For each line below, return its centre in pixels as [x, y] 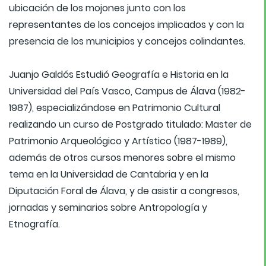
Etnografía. [34, 224]
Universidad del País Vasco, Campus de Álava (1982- [127, 91]
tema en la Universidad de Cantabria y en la [109, 175]
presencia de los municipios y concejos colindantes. [127, 42]
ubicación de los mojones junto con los [97, 8]
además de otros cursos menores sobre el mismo [122, 158]
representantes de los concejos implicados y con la [126, 25]
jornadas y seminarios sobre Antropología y [108, 208]
